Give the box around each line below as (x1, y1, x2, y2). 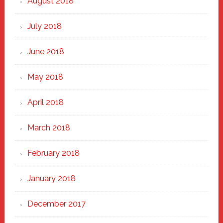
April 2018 (27, 98, 64, 107)
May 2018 (27, 72, 63, 82)
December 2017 (27, 199, 86, 209)
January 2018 (27, 174, 76, 183)
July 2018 (27, 21, 62, 31)
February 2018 (27, 148, 80, 158)
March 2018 (27, 123, 70, 132)
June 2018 (27, 47, 64, 56)
